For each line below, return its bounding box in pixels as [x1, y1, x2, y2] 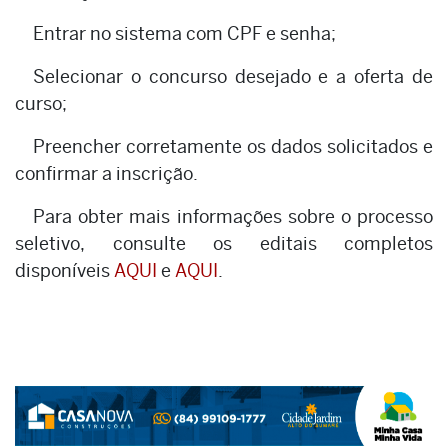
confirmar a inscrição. [15, 163, 198, 185]
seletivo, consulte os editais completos [15, 233, 433, 255]
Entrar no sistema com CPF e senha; [33, 23, 336, 45]
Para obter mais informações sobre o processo [33, 206, 433, 228]
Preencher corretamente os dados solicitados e [33, 136, 433, 158]
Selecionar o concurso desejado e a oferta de [33, 66, 433, 88]
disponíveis [15, 260, 114, 282]
